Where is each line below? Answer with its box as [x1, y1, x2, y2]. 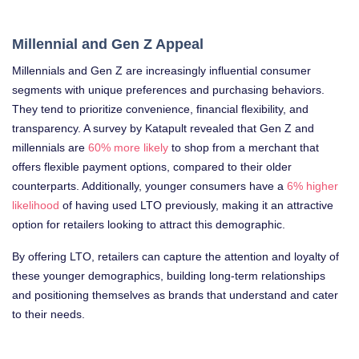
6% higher [287, 179, 338, 192]
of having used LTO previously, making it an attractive [63, 199, 333, 212]
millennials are [12, 141, 88, 154]
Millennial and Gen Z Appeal [12, 36, 204, 52]
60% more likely [88, 141, 168, 154]
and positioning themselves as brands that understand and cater [12, 288, 338, 301]
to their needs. [12, 308, 85, 321]
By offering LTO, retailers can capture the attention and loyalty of [12, 250, 339, 263]
